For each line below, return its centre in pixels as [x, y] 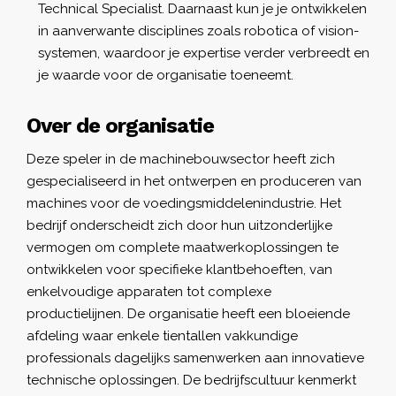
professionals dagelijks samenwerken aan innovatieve [195, 358]
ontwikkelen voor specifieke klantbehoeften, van [179, 269]
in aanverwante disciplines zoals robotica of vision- [198, 30]
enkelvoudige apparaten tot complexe [149, 291]
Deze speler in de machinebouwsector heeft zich [181, 159]
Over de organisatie [120, 125]
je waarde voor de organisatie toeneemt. [166, 75]
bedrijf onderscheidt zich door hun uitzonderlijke [179, 225]
